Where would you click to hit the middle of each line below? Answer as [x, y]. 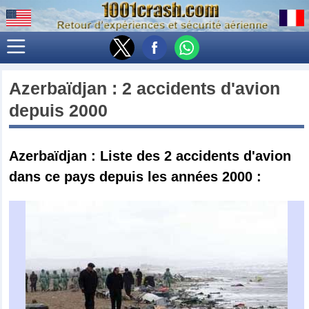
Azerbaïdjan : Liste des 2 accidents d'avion [150, 156]
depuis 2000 [59, 110]
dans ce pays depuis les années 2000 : [136, 176]
